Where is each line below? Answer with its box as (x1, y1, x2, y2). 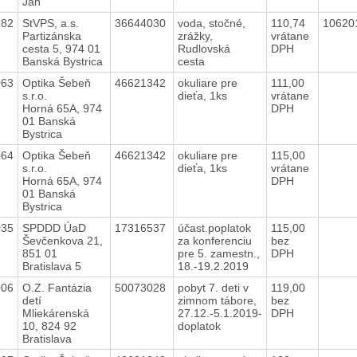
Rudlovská (177, 41, 230, 55)
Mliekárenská (22, 306, 89, 320)
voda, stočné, (177, 16, 245, 29)
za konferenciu (177, 233, 252, 247)
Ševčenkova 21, (22, 233, 103, 247)
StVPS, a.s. (22, 16, 79, 29)
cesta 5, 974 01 (22, 41, 100, 55)
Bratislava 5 (22, 259, 81, 273)
